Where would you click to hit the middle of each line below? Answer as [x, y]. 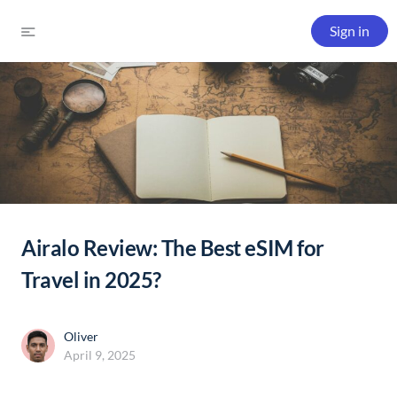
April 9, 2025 [100, 355]
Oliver [81, 336]
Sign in [350, 31]
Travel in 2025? [91, 280]
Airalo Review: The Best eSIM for [173, 248]
